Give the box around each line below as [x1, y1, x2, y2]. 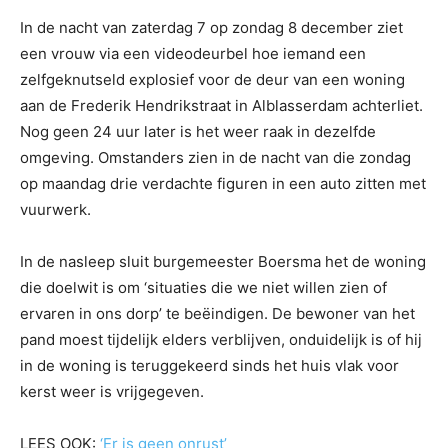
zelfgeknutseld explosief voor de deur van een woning [20, 70, 405, 90]
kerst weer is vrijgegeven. [20, 382, 204, 402]
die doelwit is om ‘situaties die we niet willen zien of [20, 278, 387, 298]
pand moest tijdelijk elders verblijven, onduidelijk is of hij [20, 330, 422, 350]
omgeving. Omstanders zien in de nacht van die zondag [20, 148, 411, 168]
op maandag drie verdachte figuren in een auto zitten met [20, 174, 426, 194]
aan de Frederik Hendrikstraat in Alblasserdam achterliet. [20, 96, 423, 116]
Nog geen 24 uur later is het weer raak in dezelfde [20, 122, 376, 142]
